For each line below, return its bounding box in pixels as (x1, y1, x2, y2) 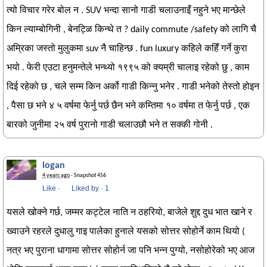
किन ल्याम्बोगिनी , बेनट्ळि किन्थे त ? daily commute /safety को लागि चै (7, 25, 256, 35)
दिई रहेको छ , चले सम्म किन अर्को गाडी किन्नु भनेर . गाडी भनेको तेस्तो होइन (7, 82, 259, 92)
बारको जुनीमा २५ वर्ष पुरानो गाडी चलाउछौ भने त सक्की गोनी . (7, 120, 213, 130)
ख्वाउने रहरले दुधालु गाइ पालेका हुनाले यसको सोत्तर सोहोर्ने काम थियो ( (7, 227, 245, 237)
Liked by (72, 184, 99, 193)
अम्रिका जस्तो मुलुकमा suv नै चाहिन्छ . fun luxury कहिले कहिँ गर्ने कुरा (7, 44, 247, 54)
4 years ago (42, 172, 70, 179)
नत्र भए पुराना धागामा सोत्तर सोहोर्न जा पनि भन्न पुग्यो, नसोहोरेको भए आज (7, 246, 254, 256)
